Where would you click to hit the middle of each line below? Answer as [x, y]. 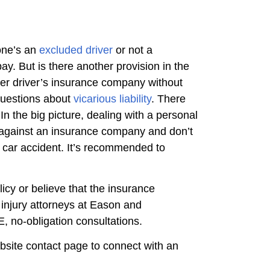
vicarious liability [112, 99]
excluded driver [76, 50]
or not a [133, 50]
